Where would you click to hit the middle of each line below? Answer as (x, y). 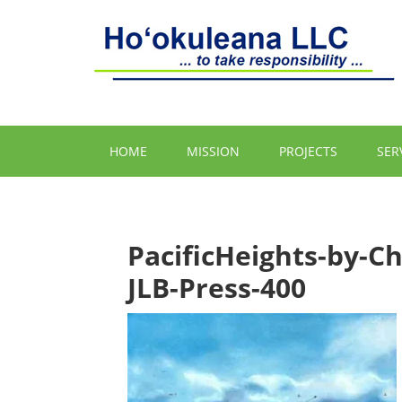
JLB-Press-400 (217, 288)
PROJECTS (308, 151)
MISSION (213, 151)
